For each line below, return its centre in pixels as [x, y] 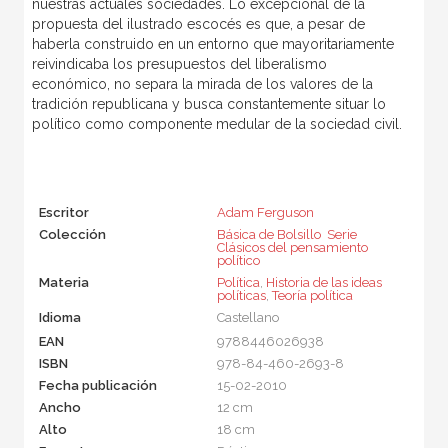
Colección [72, 235]
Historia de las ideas [323, 283]
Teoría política [312, 296]
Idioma [59, 318]
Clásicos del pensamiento [292, 248]
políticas [241, 296]
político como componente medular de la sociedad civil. [216, 124]
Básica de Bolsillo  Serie [286, 235]
